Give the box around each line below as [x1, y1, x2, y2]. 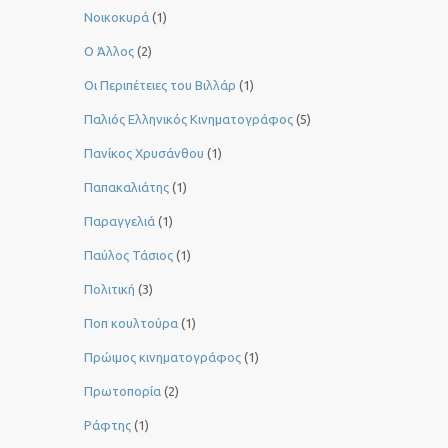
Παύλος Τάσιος [84, 248, 173, 263]
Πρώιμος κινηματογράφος [84, 350, 241, 365]
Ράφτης [84, 418, 131, 433]
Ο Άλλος [84, 44, 134, 59]
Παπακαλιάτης [84, 180, 169, 195]
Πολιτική [84, 282, 135, 297]
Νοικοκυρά [84, 10, 149, 25]
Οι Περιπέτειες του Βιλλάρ [84, 78, 236, 93]
